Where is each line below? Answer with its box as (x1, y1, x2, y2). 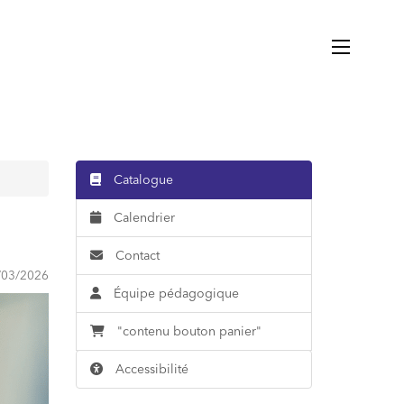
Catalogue (109, 171, 173, 188)
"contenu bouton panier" (116, 323, 262, 339)
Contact (111, 247, 160, 263)
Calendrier (109, 209, 175, 225)
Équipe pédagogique (109, 285, 239, 301)
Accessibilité (115, 361, 188, 377)
